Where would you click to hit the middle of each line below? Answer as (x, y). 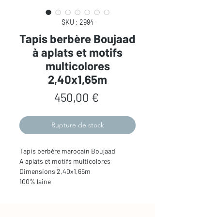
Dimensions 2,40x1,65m (55, 171)
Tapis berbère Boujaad (77, 39)
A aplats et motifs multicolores (65, 161)
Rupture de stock (77, 125)
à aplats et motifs (77, 52)
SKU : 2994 (77, 22)
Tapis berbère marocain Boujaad (67, 151)
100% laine (35, 182)
